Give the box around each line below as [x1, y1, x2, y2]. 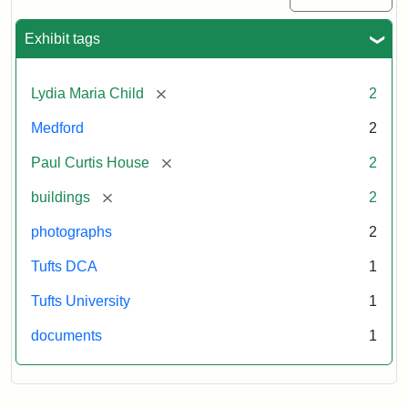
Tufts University [31, 292, 130, 309]
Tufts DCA [31, 258, 97, 274]
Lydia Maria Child [31, 85, 144, 101]
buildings [31, 189, 90, 205]
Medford [31, 119, 84, 136]
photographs [31, 223, 112, 240]
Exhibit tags [25, 30, 100, 46]
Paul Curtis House [31, 154, 149, 170]
